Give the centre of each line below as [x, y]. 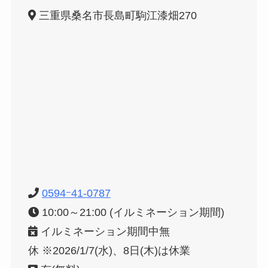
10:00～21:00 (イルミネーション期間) [131, 212]
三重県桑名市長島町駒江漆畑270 [116, 15]
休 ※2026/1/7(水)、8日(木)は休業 [109, 250]
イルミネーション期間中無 [103, 231]
